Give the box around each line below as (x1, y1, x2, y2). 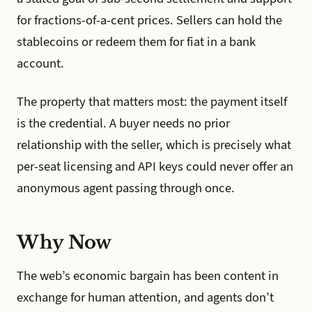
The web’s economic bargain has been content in (17, 267, 279, 284)
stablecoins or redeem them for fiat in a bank (17, 33, 256, 50)
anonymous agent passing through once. (17, 179, 235, 196)
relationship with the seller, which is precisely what (17, 136, 291, 153)
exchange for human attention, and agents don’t (17, 288, 274, 306)
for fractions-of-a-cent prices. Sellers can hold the (17, 11, 282, 29)
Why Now (17, 231, 111, 253)
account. (17, 54, 64, 72)
